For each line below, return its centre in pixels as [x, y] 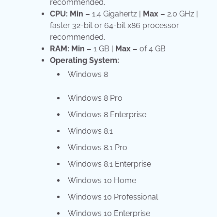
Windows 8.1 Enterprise [109, 164]
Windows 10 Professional [113, 197]
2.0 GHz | [182, 14]
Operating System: [85, 61]
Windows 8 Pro [95, 98]
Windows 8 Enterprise [107, 115]
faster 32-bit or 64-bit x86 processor [115, 26]
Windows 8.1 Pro [98, 148]
